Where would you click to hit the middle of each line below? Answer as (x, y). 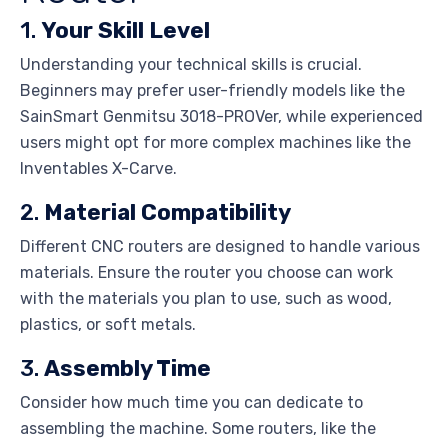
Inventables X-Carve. (98, 169)
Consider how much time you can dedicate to (191, 403)
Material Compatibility (167, 213)
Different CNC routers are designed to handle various (220, 247)
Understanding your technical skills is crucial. (191, 65)
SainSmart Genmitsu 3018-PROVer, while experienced (221, 117)
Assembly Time (127, 369)
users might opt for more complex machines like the (215, 143)
